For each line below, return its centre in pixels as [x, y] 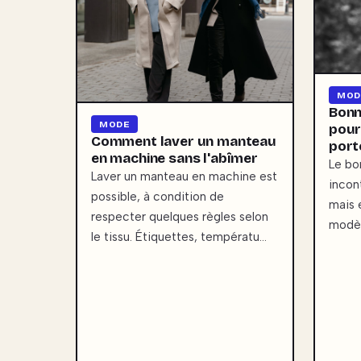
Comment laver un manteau [184, 142]
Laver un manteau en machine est [184, 177]
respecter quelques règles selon [180, 217]
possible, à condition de [158, 197]
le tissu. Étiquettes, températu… [179, 237]
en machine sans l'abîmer [174, 159]
